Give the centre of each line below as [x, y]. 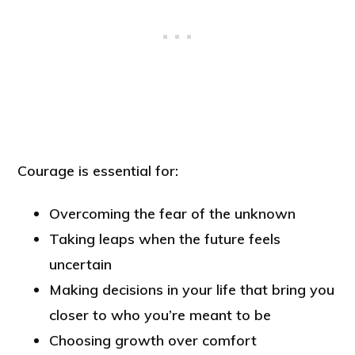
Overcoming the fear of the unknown [172, 214]
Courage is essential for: [98, 171]
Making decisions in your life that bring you [192, 290]
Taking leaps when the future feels [165, 239]
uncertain [80, 265]
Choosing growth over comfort [153, 341]
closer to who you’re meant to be [160, 315]
